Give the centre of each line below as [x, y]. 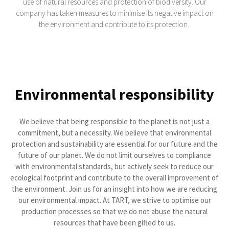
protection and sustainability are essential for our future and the [114, 144]
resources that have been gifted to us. [114, 223]
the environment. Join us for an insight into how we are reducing [114, 189]
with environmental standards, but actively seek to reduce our [114, 166]
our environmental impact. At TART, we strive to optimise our [114, 200]
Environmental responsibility [114, 94]
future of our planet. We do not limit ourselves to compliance [114, 155]
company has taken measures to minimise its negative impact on [114, 13]
